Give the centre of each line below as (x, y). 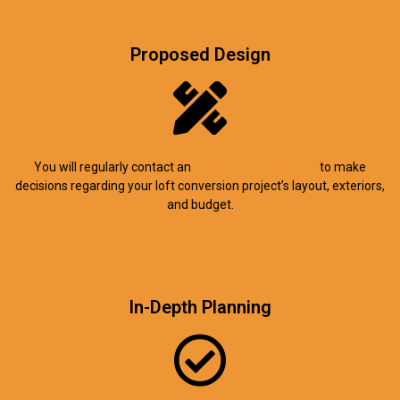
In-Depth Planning (200, 307)
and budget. (200, 204)
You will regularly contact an (114, 167)
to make (342, 167)
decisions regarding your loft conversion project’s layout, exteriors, (200, 185)
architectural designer (255, 167)
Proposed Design (200, 54)
